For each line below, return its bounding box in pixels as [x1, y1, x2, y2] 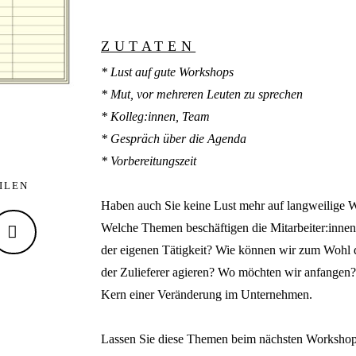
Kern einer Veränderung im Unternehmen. [100, 288, 312, 302]
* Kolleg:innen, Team [100, 110, 210, 124]
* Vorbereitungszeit [100, 154, 196, 168]
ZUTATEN [100, 38, 196, 55]
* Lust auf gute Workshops [100, 65, 234, 79]
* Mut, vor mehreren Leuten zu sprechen [100, 87, 303, 102]
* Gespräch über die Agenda [100, 132, 246, 146]
